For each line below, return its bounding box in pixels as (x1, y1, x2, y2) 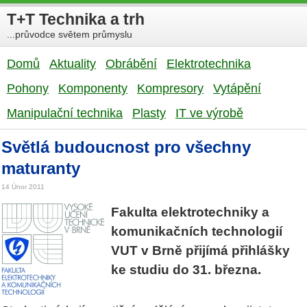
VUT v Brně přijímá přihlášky (111, 243, 290, 258)
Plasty (132, 106, 166, 120)
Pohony (7, 82, 49, 95)
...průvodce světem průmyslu (7, 28, 132, 40)
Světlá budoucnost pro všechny (1, 138, 251, 156)
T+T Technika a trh (7, 10, 145, 28)
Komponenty (58, 82, 127, 95)
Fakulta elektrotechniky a (111, 205, 269, 220)
